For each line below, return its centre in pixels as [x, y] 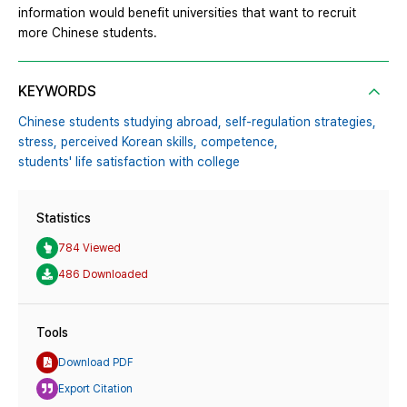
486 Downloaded [103, 274]
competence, [239, 142]
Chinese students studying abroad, [120, 122]
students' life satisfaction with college [129, 162]
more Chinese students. [88, 33]
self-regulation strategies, [301, 122]
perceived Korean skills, [129, 142]
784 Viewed [89, 248]
